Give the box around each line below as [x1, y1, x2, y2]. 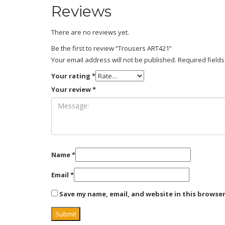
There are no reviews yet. [51, 27, 129, 37]
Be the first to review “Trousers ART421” [51, 43, 172, 53]
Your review [51, 84, 92, 94]
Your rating [51, 71, 92, 80]
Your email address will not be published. [51, 55, 176, 64]
